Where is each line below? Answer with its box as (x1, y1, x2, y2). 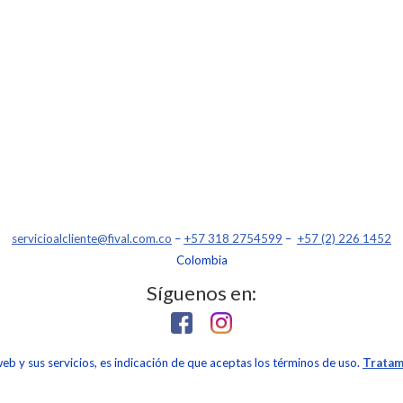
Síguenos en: (147, 280, 256, 305)
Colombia (175, 252, 228, 267)
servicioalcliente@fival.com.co (12, 230, 172, 246)
